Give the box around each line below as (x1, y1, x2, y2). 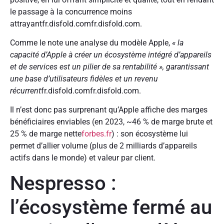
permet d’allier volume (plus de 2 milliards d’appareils (10, 141, 197, 151)
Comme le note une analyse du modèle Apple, (10, 38, 172, 48)
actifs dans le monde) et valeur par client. (10, 153, 155, 163)
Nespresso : (10, 171, 116, 195)
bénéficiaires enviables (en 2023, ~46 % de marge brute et (10, 117, 212, 127)
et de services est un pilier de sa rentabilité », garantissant (10, 62, 209, 72)
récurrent (10, 86, 41, 96)
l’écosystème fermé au (10, 195, 212, 219)
